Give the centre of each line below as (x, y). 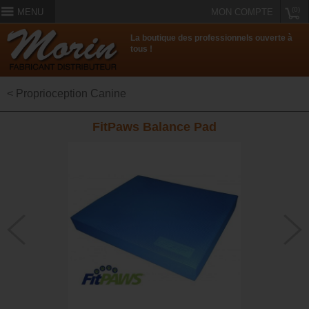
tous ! (142, 49)
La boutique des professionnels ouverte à (212, 38)
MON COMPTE (242, 12)
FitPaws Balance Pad (154, 127)
